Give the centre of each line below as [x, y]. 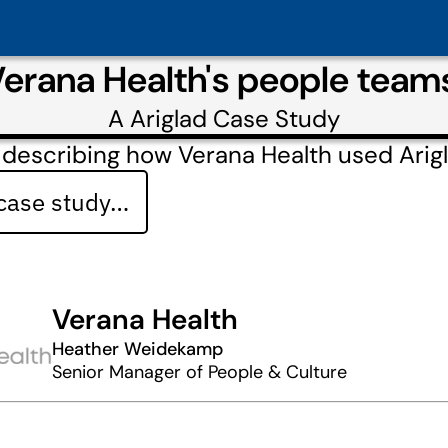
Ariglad [168, 118]
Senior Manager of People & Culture [199, 372]
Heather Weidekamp [137, 349]
